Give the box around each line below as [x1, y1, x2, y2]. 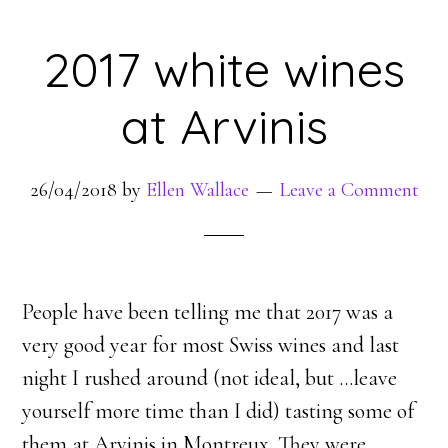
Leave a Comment [278, 178, 419, 202]
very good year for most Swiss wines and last [22, 332, 400, 358]
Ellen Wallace [145, 178, 249, 202]
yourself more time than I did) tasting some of [22, 398, 415, 424]
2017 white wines [43, 39, 405, 99]
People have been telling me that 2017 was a [22, 299, 394, 325]
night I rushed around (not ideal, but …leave [22, 365, 398, 391]
